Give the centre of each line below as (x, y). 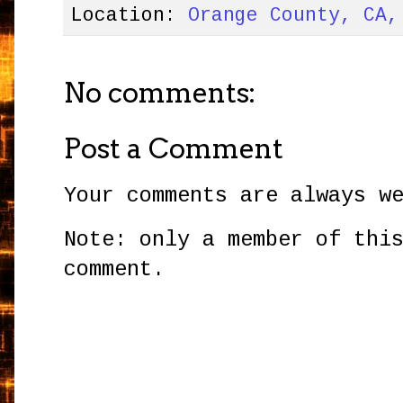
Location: (130, 16)
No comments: (161, 94)
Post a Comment (174, 149)
